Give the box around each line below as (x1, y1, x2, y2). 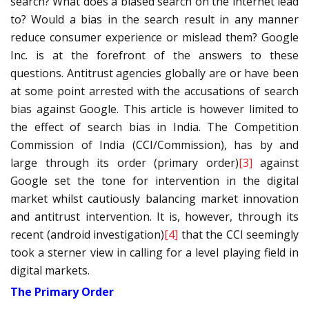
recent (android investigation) (10, 227, 164, 243)
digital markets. (10, 263, 90, 279)
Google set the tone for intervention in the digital (10, 173, 299, 189)
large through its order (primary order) (10, 155, 239, 171)
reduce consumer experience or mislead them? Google (10, 30, 299, 46)
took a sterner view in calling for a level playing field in (10, 245, 299, 261)
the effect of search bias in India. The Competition (10, 119, 299, 135)
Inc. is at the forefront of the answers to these (10, 48, 299, 63)
